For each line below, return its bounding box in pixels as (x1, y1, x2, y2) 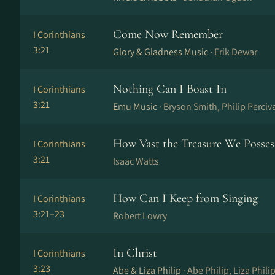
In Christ (113, 246, 157, 260)
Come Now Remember (113, 27, 223, 42)
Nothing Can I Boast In (113, 82, 227, 96)
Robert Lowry (113, 209, 167, 222)
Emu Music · (113, 100, 163, 113)
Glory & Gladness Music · (113, 45, 214, 58)
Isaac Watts (113, 155, 159, 168)
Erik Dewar (214, 45, 257, 58)
